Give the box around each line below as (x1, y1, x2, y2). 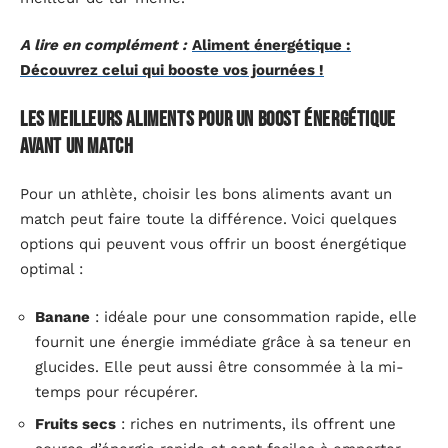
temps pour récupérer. (35, 382, 198, 401)
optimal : (20, 260, 83, 279)
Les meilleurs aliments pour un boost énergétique (20, 106, 396, 132)
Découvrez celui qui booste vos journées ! (20, 61, 324, 80)
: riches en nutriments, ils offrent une (116, 415, 396, 434)
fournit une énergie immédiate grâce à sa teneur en (35, 332, 411, 351)
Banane (35, 307, 90, 326)
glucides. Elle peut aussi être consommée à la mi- (35, 357, 404, 376)
